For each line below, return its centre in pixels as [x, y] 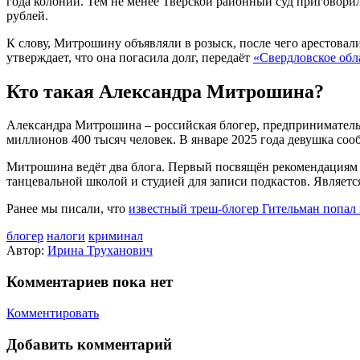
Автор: [27, 251]
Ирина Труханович [100, 251]
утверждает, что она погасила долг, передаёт [130, 57]
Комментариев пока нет [90, 282]
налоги [66, 236]
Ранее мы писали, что [67, 209]
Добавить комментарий [89, 344]
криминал [116, 236]
